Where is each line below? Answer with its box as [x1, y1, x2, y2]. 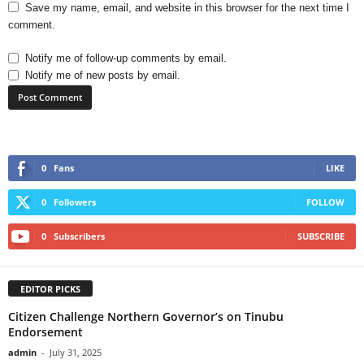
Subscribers [54, 230, 105, 242]
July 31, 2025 [50, 345, 102, 358]
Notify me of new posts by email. [25, 69, 180, 81]
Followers [54, 196, 96, 208]
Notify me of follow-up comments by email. [25, 52, 227, 64]
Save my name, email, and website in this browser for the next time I [25, 2, 349, 14]
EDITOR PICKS [20, 282, 80, 295]
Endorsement [8, 323, 86, 340]
